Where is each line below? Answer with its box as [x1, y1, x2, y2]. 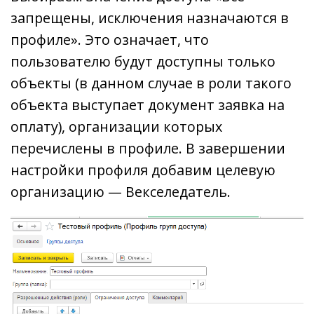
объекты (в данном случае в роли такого [11, 73, 292, 93]
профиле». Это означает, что [11, 29, 209, 49]
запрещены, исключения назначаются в [11, 8, 289, 27]
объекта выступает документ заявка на [11, 95, 285, 114]
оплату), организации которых [11, 116, 222, 136]
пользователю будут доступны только [11, 51, 275, 71]
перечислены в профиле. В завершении [11, 138, 285, 158]
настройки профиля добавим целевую [11, 160, 275, 179]
